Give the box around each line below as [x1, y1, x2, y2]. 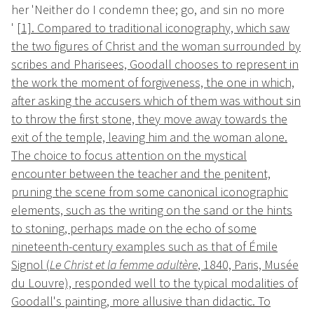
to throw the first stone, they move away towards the [11, 111, 287, 128]
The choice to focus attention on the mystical [11, 147, 247, 164]
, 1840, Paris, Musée [198, 257, 299, 273]
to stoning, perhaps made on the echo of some [11, 220, 257, 237]
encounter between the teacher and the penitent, [11, 165, 271, 182]
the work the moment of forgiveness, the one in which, [11, 74, 294, 91]
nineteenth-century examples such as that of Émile [11, 238, 278, 255]
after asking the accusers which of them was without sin [11, 93, 301, 109]
